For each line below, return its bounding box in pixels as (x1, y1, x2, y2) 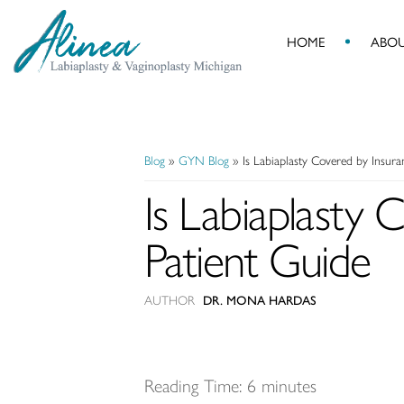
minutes (262, 374, 317, 397)
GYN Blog (179, 153, 229, 169)
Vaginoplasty (17, 130, 103, 151)
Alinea (17, 43, 60, 65)
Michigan (17, 159, 78, 180)
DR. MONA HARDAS (203, 293, 317, 308)
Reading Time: (144, 374, 242, 397)
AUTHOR (144, 293, 198, 308)
